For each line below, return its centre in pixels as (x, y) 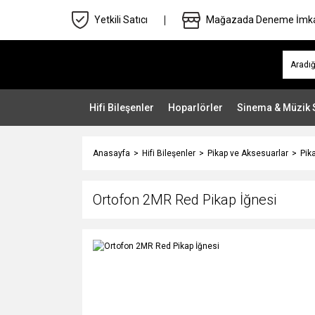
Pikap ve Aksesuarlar (248, 153)
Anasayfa (111, 153)
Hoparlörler (195, 107)
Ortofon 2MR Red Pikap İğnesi (185, 200)
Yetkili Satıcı (121, 20)
